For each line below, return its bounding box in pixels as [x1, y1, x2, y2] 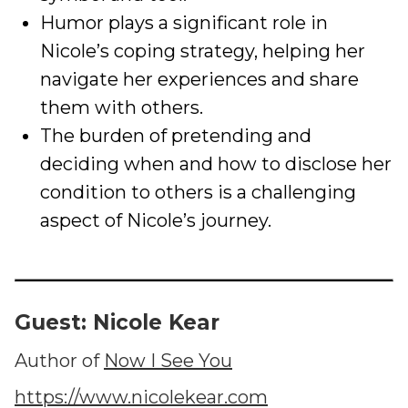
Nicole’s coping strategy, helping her [40, 40, 365, 62]
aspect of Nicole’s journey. [40, 209, 271, 231]
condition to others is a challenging [40, 181, 356, 203]
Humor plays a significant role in [40, 12, 328, 34]
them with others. [40, 97, 203, 118]
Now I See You [104, 350, 232, 372]
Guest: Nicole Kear [15, 310, 219, 335]
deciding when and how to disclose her [40, 153, 392, 175]
